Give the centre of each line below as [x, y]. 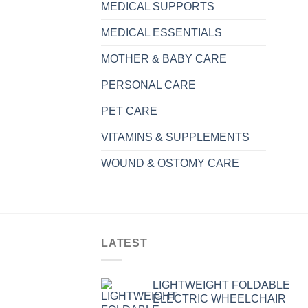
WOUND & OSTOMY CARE [170, 163]
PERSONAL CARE [148, 85]
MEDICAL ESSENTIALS [162, 32]
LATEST [124, 243]
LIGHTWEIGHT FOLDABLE [221, 285]
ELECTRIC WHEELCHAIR [219, 299]
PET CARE [129, 111]
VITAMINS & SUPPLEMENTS [175, 137]
